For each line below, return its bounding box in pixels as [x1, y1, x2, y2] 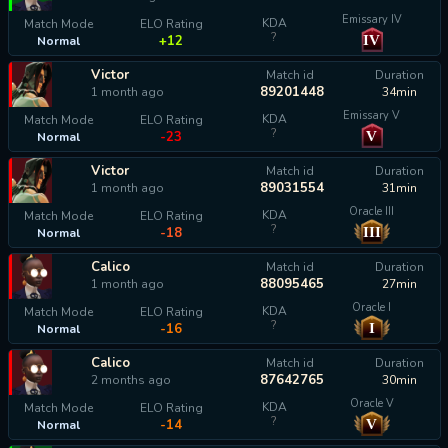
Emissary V [343, 108, 401, 123]
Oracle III [349, 204, 395, 219]
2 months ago [90, 372, 171, 388]
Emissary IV [341, 12, 402, 27]
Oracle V [349, 396, 394, 411]
